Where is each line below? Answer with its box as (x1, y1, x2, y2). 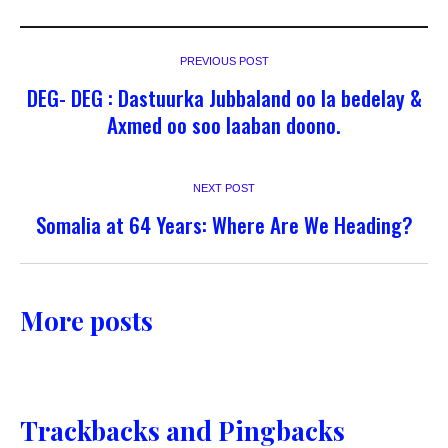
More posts (20, 303, 153, 339)
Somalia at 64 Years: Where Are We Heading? (35, 209, 413, 241)
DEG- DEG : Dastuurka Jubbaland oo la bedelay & (26, 82, 422, 114)
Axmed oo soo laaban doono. (107, 109, 341, 141)
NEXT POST (193, 182, 255, 195)
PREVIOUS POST (179, 55, 269, 68)
